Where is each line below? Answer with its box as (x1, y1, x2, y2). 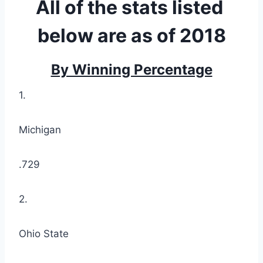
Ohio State (19, 228, 69, 240)
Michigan (19, 124, 61, 136)
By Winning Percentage (50, 61, 213, 79)
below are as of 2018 (37, 24, 226, 48)
